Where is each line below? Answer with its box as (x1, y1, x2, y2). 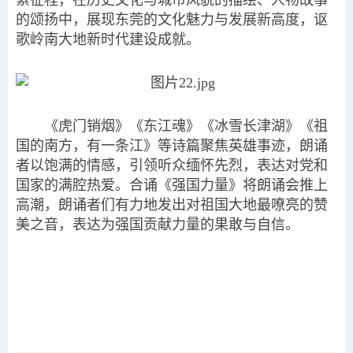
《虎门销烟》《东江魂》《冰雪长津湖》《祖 (44, 118, 328, 134)
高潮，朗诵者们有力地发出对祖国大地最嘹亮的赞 (16, 197, 328, 213)
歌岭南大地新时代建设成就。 (16, 32, 200, 47)
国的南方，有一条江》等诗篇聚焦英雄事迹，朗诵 (16, 138, 328, 154)
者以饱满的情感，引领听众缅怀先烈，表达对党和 (16, 158, 328, 173)
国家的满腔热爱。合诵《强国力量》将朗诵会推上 (16, 177, 328, 193)
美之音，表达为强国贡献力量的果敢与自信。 (16, 217, 299, 232)
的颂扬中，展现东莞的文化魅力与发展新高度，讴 (16, 12, 328, 28)
